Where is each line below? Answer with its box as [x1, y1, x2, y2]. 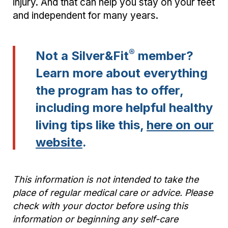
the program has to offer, [36, 82, 183, 98]
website [36, 134, 82, 150]
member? [135, 48, 193, 63]
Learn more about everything [36, 65, 208, 80]
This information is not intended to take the [13, 174, 198, 185]
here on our [147, 117, 214, 132]
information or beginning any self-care [13, 213, 178, 224]
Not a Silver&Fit [36, 48, 129, 63]
